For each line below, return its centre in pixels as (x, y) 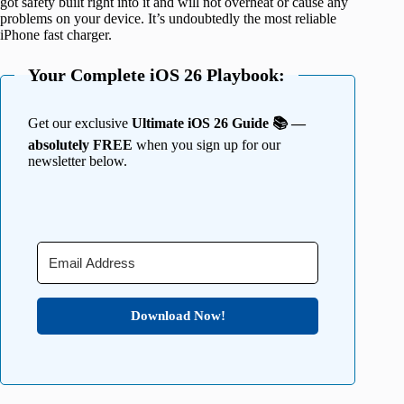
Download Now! (178, 315)
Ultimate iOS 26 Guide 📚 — (219, 123)
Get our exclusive (80, 123)
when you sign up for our (207, 144)
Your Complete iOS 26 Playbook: (156, 74)
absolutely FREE (80, 144)
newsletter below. (78, 161)
